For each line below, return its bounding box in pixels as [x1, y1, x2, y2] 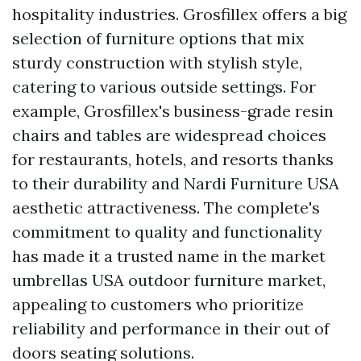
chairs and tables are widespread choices [12, 124, 326, 145]
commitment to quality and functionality [12, 221, 322, 242]
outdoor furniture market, [124, 269, 326, 290]
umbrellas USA [12, 269, 124, 290]
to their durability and [12, 172, 184, 193]
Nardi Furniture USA [184, 172, 339, 193]
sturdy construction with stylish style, [12, 52, 302, 73]
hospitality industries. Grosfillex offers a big [12, 3, 346, 24]
